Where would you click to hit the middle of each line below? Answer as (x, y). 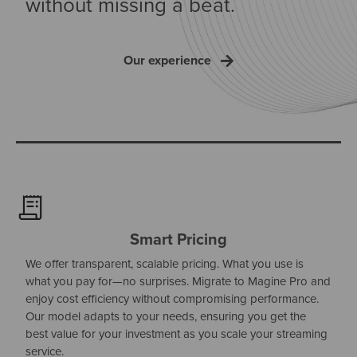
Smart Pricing (178, 238)
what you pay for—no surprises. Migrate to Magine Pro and (178, 280)
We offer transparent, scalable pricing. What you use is (165, 263)
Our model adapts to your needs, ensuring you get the (166, 316)
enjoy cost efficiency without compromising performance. (173, 298)
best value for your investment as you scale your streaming (177, 333)
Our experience (167, 60)
